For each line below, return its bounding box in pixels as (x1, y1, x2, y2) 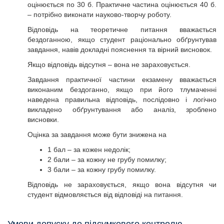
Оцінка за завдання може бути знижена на (27, 130, 166, 138)
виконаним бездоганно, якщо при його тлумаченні (27, 85, 216, 93)
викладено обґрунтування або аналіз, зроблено (27, 105, 216, 113)
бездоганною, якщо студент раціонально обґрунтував (27, 35, 216, 43)
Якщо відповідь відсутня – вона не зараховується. (27, 60, 190, 68)
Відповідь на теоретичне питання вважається (27, 25, 216, 33)
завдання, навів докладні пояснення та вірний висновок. (27, 45, 214, 53)
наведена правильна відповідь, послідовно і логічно (27, 95, 216, 103)
